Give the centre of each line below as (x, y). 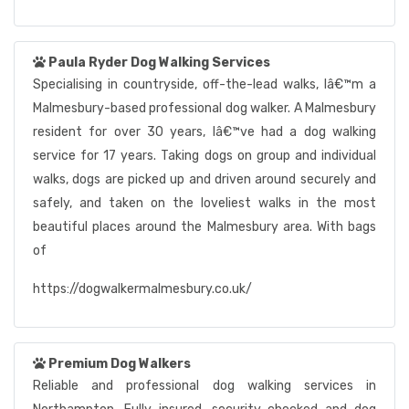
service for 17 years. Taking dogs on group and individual (204, 156)
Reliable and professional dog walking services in (204, 386)
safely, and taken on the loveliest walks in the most (204, 203)
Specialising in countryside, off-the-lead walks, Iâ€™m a (204, 84)
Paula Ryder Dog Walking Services (159, 63)
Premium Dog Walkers (120, 364)
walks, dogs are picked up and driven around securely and (204, 179)
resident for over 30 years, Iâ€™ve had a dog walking (204, 132)
